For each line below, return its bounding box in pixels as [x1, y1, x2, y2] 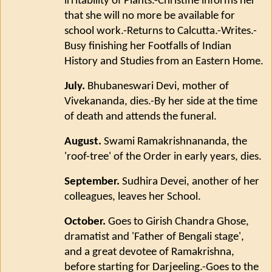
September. [64, 175, 120, 188]
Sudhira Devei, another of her [120, 175, 259, 188]
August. [64, 136, 101, 148]
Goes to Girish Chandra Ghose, [106, 216, 249, 228]
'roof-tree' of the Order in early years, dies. [64, 151, 262, 163]
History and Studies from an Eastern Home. [64, 56, 263, 68]
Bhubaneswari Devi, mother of [85, 81, 229, 93]
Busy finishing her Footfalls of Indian [64, 41, 231, 53]
